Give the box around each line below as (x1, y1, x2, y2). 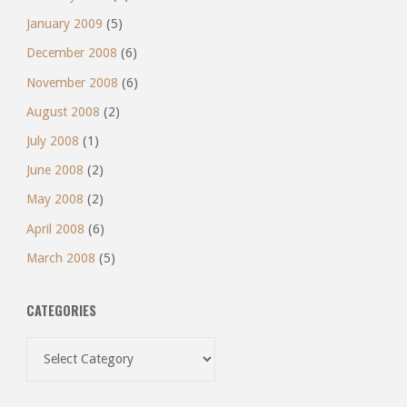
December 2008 (25, 45, 117, 61)
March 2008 (25, 250, 95, 265)
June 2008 (25, 163, 84, 178)
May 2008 (25, 192, 84, 207)
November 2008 (25, 74, 118, 90)
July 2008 (25, 134, 79, 149)
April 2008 (25, 221, 84, 236)
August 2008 (25, 104, 100, 119)
